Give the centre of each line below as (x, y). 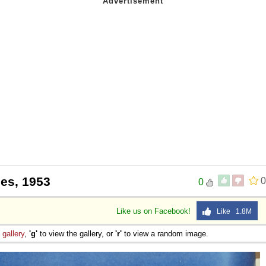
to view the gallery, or (76, 233)
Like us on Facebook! (155, 211)
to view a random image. (165, 233)
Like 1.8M (232, 211)
